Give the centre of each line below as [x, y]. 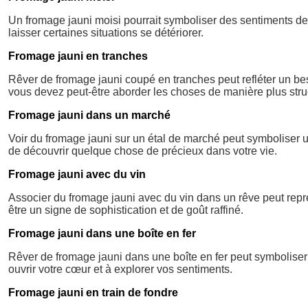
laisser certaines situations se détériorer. [106, 32]
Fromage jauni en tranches [78, 56]
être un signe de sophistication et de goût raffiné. [126, 210]
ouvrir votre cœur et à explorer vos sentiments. [120, 269]
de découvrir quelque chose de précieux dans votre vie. [143, 151]
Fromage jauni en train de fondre [93, 292]
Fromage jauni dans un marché [89, 115]
